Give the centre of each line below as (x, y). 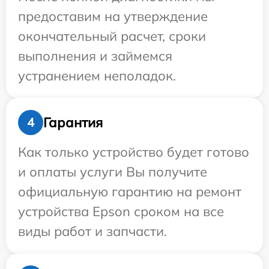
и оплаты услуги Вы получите (113, 172)
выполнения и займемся (95, 56)
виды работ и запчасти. (92, 231)
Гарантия (73, 122)
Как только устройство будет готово (134, 152)
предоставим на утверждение (113, 17)
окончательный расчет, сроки (112, 36)
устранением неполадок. (97, 76)
